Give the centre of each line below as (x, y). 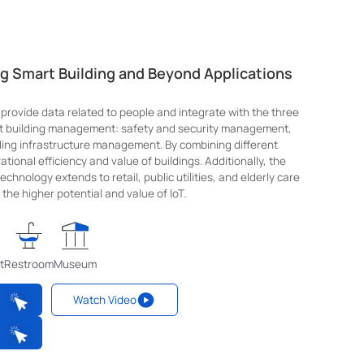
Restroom (29, 264)
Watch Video (105, 300)
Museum (75, 264)
